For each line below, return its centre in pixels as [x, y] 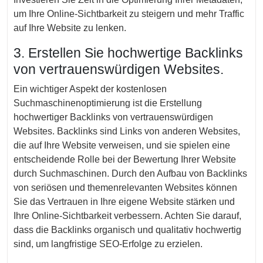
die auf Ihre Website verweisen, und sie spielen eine [122, 145]
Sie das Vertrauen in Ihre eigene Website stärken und [124, 202]
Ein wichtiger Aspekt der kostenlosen [90, 89]
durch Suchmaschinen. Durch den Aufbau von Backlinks [130, 173]
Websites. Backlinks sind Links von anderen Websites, [127, 131]
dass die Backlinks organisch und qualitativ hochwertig [127, 230]
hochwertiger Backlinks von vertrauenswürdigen [113, 117]
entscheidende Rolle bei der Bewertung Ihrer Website [125, 159]
